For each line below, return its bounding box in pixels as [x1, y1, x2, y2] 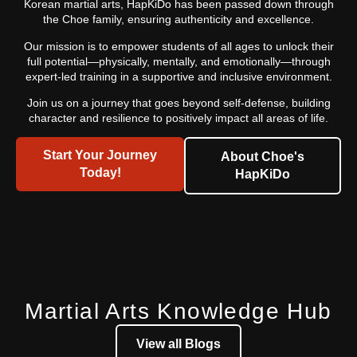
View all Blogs [136, 337, 221, 351]
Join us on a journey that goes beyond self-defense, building [26, 96, 331, 109]
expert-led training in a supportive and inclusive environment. [25, 69, 332, 83]
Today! [79, 166, 121, 180]
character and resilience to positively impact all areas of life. [29, 111, 328, 124]
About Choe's [221, 150, 305, 164]
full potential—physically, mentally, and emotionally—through [26, 54, 331, 68]
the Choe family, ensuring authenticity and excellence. [43, 13, 314, 26]
